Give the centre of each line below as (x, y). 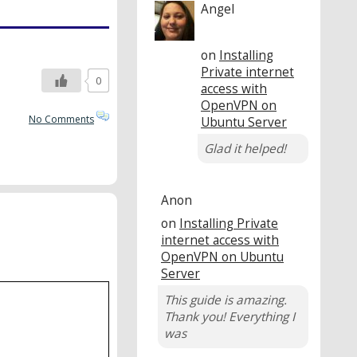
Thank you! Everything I (229, 316)
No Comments (61, 120)
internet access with (220, 240)
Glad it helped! (245, 148)
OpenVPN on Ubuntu (222, 257)
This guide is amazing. (226, 300)
